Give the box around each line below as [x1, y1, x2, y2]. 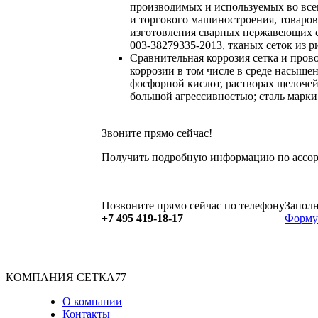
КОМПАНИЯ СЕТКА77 [6, 271, 126, 284]
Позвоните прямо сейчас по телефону [102, 199, 285, 212]
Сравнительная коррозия [130, 51, 250, 64]
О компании [62, 295, 122, 308]
